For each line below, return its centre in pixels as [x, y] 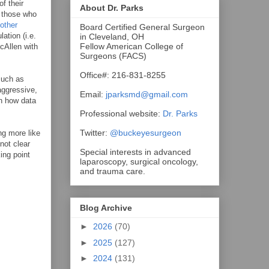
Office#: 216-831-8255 [123, 75]
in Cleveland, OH [112, 36]
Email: [93, 94]
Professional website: [121, 113]
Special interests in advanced [135, 152]
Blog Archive [106, 208]
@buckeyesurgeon [144, 132]
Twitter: [94, 132]
